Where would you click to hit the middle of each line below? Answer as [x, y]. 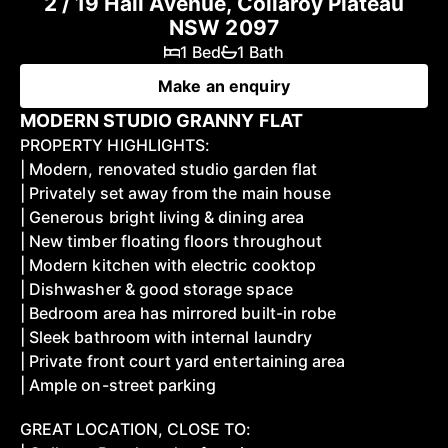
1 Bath [260, 51]
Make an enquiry [224, 85]
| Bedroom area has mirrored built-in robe [178, 312]
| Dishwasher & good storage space [156, 288]
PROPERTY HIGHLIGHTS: [115, 144]
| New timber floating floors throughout [171, 240]
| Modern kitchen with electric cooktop [168, 264]
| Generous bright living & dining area [162, 216]
